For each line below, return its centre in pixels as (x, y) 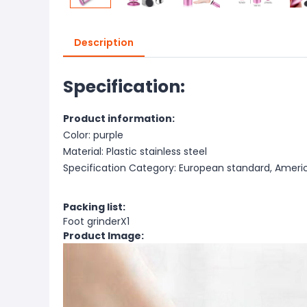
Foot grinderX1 (96, 221)
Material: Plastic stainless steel (135, 151)
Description (104, 42)
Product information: (119, 119)
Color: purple (93, 135)
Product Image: (103, 236)
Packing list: (94, 207)
